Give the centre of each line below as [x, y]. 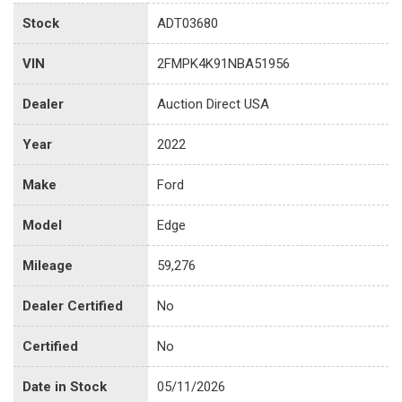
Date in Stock [65, 386]
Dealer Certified [73, 306]
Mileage [48, 265]
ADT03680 [188, 23]
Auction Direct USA [213, 104]
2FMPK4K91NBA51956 [223, 63]
